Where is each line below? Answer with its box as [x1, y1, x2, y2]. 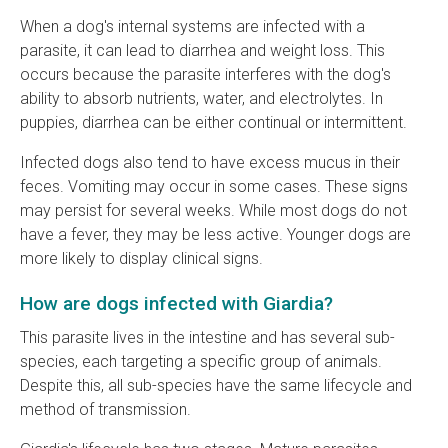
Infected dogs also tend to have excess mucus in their [20, 153, 400, 173]
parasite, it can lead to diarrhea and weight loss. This [20, 41, 385, 61]
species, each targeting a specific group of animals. [20, 352, 382, 372]
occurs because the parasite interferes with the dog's [20, 65, 391, 85]
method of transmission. [20, 400, 195, 420]
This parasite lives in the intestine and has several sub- [20, 328, 395, 348]
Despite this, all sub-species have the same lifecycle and [20, 376, 412, 396]
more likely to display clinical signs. [20, 249, 267, 269]
